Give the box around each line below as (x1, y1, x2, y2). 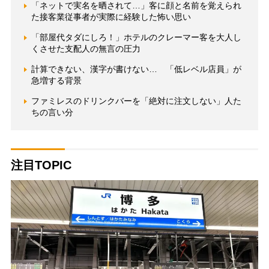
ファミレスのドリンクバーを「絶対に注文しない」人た (31, 96, 241, 106)
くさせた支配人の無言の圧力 (31, 44, 141, 54)
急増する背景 (31, 76, 82, 86)
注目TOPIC (10, 159, 71, 172)
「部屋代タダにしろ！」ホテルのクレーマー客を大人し (31, 32, 241, 43)
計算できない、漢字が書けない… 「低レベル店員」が (31, 64, 241, 74)
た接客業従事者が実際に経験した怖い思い (31, 12, 191, 22)
